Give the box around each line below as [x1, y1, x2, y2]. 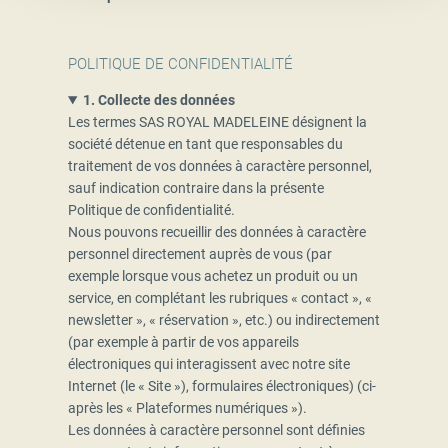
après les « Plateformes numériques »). [68, 400, 307, 417]
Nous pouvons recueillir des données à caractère [68, 224, 366, 241]
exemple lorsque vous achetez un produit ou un [68, 268, 358, 285]
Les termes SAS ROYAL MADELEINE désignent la [68, 114, 367, 131]
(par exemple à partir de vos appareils [68, 334, 299, 351]
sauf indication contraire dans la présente [68, 180, 324, 197]
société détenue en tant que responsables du [68, 136, 343, 153]
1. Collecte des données [83, 92, 236, 109]
